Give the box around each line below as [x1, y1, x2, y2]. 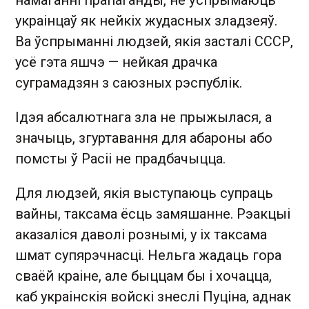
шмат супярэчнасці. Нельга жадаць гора [15, 246, 281, 263]
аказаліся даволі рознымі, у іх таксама [15, 226, 267, 243]
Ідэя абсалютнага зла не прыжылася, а [15, 108, 272, 126]
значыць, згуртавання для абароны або [15, 129, 272, 146]
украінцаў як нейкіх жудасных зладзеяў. [15, 12, 277, 29]
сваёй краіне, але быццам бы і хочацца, [15, 267, 272, 284]
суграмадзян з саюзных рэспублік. [15, 74, 246, 91]
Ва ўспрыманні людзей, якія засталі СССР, [15, 32, 293, 50]
